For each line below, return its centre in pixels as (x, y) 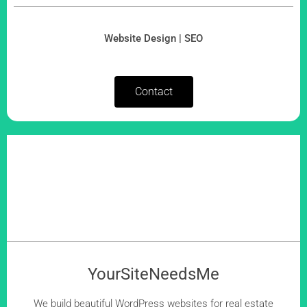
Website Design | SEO (153, 38)
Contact (153, 92)
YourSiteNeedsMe (153, 274)
